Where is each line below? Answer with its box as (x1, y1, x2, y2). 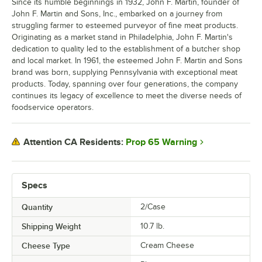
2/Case (140, 202, 166, 211)
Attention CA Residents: (23, 137, 123, 148)
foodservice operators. (12, 102, 94, 112)
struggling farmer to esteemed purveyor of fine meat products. (12, 20, 238, 30)
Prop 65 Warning (126, 136, 197, 147)
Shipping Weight (22, 221, 81, 231)
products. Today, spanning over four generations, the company (12, 79, 238, 88)
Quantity (22, 202, 53, 212)
